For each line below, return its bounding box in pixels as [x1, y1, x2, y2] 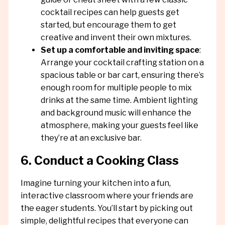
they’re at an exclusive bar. [40, 133, 142, 143]
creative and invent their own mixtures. [40, 33, 191, 43]
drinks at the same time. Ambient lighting [40, 95, 198, 105]
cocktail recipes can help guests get [40, 8, 179, 18]
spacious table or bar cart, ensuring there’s [40, 70, 204, 80]
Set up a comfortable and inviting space [40, 45, 199, 55]
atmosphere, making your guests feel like [40, 121, 198, 131]
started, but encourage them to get [40, 20, 176, 30]
